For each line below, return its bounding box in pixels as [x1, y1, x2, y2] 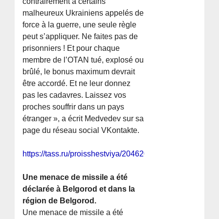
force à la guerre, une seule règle [22, 21, 137, 29]
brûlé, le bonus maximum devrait [22, 67, 135, 76]
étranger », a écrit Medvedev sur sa [22, 114, 144, 123]
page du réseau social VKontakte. [22, 126, 140, 135]
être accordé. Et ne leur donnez [22, 79, 131, 88]
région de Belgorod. [22, 197, 97, 205]
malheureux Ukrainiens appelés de [22, 9, 144, 18]
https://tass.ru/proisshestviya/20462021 [22, 150, 157, 158]
